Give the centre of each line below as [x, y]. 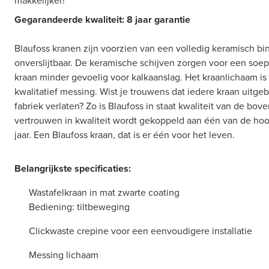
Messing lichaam [64, 255]
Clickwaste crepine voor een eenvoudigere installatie [141, 231]
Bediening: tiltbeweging [79, 207]
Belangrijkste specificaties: [73, 168]
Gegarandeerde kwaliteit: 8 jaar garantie [104, 20]
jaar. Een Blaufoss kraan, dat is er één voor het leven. [125, 135]
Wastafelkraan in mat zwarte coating [104, 192]
